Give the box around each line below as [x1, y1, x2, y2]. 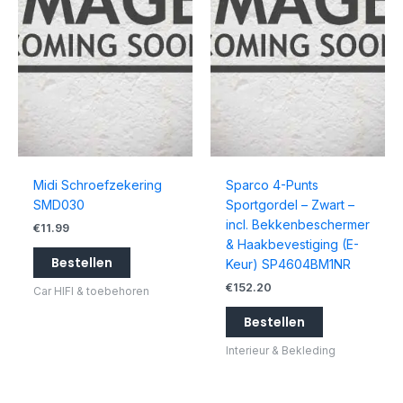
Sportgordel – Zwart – [225, 197, 354, 213]
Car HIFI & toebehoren [32, 284, 149, 299]
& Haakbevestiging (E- [225, 237, 359, 253]
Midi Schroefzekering [32, 177, 162, 193]
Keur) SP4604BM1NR [225, 256, 351, 273]
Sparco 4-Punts [225, 177, 318, 193]
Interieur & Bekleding [225, 344, 336, 358]
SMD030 [32, 197, 85, 213]
